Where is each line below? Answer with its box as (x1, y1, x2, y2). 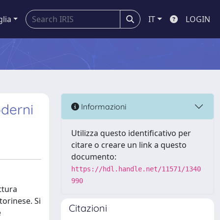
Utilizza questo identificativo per (71, 128, 191, 138)
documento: (71, 151, 116, 162)
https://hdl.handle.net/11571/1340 (71, 165, 201, 173)
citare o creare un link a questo (71, 139, 187, 150)
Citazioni (69, 202, 107, 214)
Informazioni (79, 101, 126, 111)
